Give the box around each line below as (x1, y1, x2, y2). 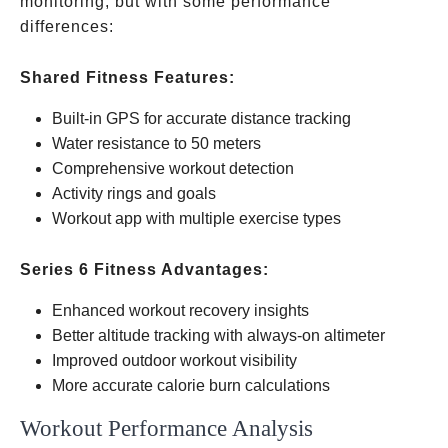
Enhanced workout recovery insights (52, 302, 309, 319)
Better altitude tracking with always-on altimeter (52, 327, 385, 344)
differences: (20, 18, 114, 35)
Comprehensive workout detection (52, 160, 294, 177)
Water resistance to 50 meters (52, 135, 261, 152)
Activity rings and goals (52, 185, 216, 202)
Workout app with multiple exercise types (52, 210, 341, 227)
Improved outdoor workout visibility (52, 352, 297, 369)
